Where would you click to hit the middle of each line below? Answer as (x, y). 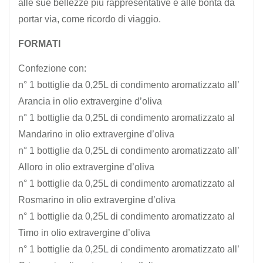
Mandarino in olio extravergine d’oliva (96, 134)
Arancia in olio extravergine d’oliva (90, 101)
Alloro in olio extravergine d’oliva (86, 167)
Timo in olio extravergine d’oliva (84, 232)
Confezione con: (52, 68)
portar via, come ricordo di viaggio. (90, 19)
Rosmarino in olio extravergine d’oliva (97, 200)
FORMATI (39, 43)
